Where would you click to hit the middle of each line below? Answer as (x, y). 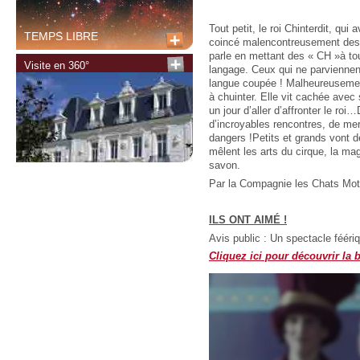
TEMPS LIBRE (61, 36)
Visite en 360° (57, 65)
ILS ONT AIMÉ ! (248, 220)
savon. (226, 166)
